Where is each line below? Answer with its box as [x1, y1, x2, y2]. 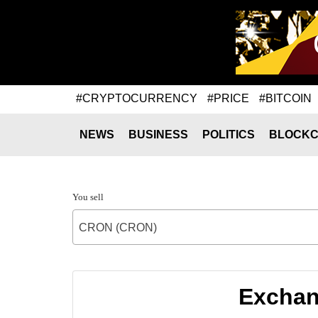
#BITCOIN [259, 92, 312, 104]
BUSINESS [128, 128, 188, 141]
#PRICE [207, 92, 249, 104]
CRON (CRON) [79, 221, 157, 234]
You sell [72, 192, 104, 202]
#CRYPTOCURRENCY [76, 92, 197, 104]
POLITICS [202, 128, 255, 141]
